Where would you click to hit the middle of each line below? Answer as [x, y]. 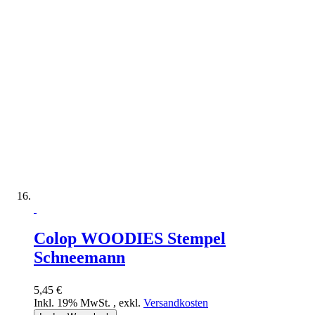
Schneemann [79, 258]
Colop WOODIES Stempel [130, 239]
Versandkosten [176, 303]
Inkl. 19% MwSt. [73, 303]
